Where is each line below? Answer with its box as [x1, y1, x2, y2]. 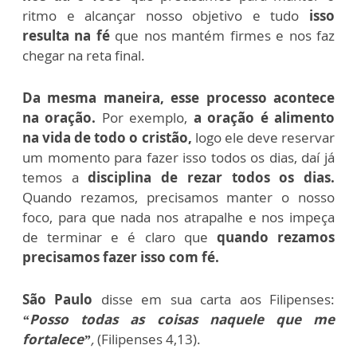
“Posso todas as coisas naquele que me [22, 310, 335, 329]
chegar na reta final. [22, 46, 145, 65]
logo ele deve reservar [191, 128, 335, 147]
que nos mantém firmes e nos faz [115, 26, 335, 45]
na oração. [22, 108, 96, 127]
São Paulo [22, 290, 93, 309]
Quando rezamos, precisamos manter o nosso [22, 188, 335, 207]
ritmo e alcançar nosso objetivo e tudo [22, 6, 300, 25]
